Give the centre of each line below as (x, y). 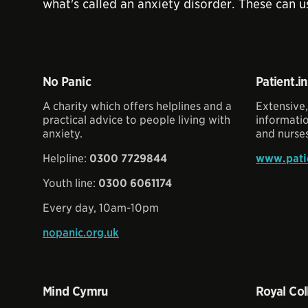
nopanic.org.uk (81, 233)
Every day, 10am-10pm (101, 208)
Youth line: (70, 183)
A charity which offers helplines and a (137, 106)
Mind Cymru (76, 291)
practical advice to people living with (136, 120)
